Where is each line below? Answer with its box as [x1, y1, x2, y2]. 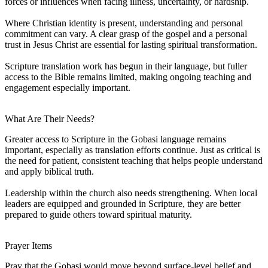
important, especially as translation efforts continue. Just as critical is [5, 144, 260, 155]
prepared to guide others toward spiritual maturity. [5, 209, 192, 220]
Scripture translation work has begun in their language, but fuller [5, 60, 247, 71]
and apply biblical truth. [5, 166, 94, 176]
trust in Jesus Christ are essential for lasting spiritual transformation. [5, 39, 257, 50]
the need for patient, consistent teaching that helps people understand [5, 155, 263, 166]
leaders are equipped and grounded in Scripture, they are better [5, 198, 240, 209]
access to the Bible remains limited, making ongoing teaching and [5, 71, 251, 82]
